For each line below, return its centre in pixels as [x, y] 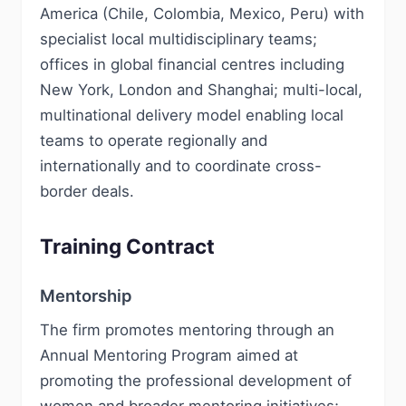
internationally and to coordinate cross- [181, 166]
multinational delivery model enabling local [192, 115]
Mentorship [86, 295]
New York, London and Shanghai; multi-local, [201, 90]
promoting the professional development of [196, 381]
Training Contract [127, 246]
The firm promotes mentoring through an [187, 330]
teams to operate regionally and [154, 140]
